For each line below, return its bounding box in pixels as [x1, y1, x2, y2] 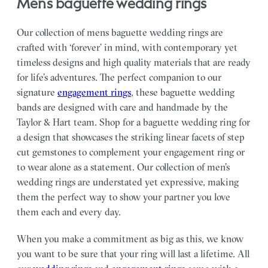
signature [17, 86, 57, 98]
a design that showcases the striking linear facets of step [17, 131, 245, 143]
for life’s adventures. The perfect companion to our [17, 71, 221, 83]
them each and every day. [17, 206, 121, 218]
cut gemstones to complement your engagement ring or [17, 146, 245, 158]
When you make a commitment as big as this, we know [17, 233, 243, 245]
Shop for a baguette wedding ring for [99, 116, 250, 128]
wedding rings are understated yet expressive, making [17, 176, 239, 188]
